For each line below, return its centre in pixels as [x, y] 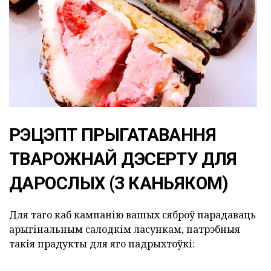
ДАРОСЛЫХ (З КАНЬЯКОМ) [119, 184]
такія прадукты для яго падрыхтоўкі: [102, 244]
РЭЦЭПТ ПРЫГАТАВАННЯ [113, 135]
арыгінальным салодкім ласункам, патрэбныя [125, 230]
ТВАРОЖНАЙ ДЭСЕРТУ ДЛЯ [123, 159]
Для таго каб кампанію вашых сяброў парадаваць [132, 215]
